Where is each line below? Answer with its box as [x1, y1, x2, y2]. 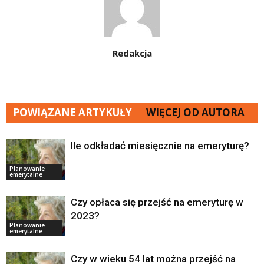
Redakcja [112, 47, 152, 60]
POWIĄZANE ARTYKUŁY [13, 105, 132, 120]
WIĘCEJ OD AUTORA [146, 105, 245, 120]
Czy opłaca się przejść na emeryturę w [71, 196, 243, 209]
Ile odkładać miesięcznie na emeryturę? [71, 140, 249, 152]
